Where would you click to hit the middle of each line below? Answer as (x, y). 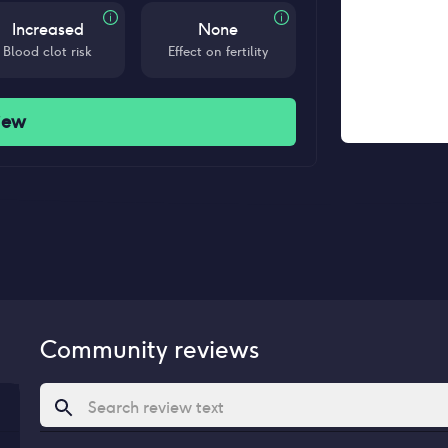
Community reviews (149, 349)
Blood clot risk (48, 51)
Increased (47, 29)
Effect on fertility (218, 51)
